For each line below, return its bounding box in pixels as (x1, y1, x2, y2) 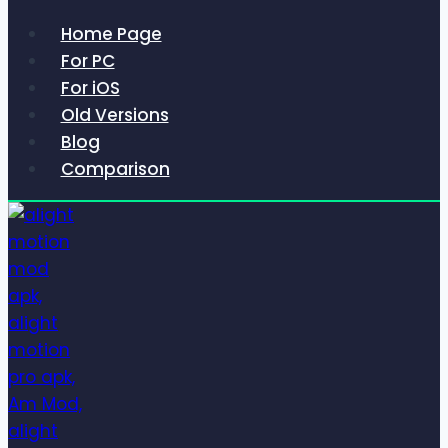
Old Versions (60, 103, 169, 127)
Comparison (60, 157, 170, 181)
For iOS (60, 76, 120, 100)
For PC (60, 49, 115, 73)
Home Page (60, 22, 162, 46)
